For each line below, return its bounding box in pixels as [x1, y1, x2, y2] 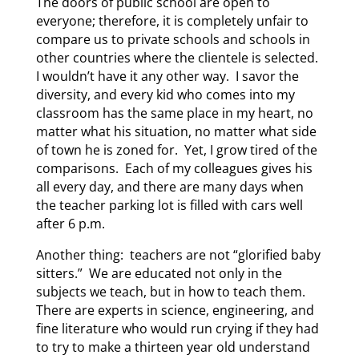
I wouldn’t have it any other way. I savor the [35, 67, 299, 85]
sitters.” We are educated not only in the [35, 264, 282, 282]
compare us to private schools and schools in [35, 30, 310, 48]
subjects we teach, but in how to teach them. [35, 282, 309, 301]
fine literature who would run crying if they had [35, 319, 319, 337]
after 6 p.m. [35, 214, 105, 232]
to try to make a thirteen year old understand [35, 337, 310, 356]
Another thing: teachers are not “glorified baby [35, 245, 321, 264]
